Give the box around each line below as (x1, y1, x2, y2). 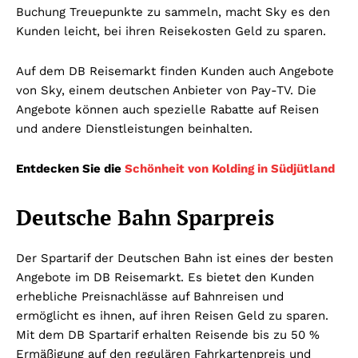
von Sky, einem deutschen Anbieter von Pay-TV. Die (16, 83, 316, 98)
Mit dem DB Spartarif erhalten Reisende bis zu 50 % (16, 328, 320, 343)
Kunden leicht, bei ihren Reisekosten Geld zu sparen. (16, 24, 326, 39)
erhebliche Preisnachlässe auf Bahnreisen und (16, 289, 284, 304)
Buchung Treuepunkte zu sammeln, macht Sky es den (16, 5, 330, 20)
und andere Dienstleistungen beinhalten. (16, 121, 253, 137)
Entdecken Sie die (16, 161, 125, 177)
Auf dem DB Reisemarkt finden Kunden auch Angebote (16, 64, 334, 79)
